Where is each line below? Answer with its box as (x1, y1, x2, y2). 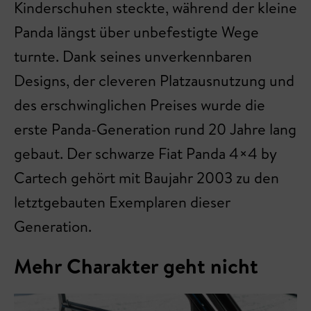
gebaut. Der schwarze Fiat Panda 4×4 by (14, 142, 276, 164)
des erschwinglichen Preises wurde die (14, 94, 265, 115)
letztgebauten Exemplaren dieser (14, 191, 230, 212)
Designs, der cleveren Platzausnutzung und (14, 69, 294, 91)
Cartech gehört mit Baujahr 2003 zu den (14, 167, 279, 188)
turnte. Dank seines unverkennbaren (14, 45, 252, 67)
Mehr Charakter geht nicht (14, 251, 258, 280)
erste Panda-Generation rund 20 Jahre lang (14, 118, 296, 140)
